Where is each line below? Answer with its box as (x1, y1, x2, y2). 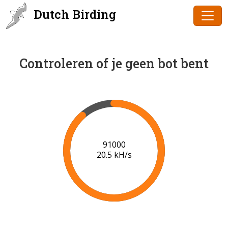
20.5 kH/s (96, 149, 132, 161)
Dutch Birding (31, 6, 116, 22)
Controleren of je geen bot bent (19, 55, 209, 72)
